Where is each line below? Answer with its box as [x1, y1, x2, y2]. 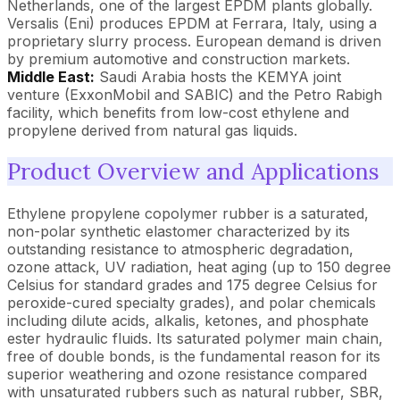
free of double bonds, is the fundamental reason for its [7, 347, 380, 365]
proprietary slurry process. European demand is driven [7, 31, 381, 50]
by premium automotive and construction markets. [7, 49, 350, 68]
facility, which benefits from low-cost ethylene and [7, 103, 349, 121]
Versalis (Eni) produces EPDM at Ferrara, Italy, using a [7, 13, 377, 32]
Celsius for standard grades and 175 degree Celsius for [7, 276, 378, 294]
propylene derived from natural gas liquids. [7, 121, 297, 139]
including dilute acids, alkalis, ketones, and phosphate [7, 312, 369, 329]
